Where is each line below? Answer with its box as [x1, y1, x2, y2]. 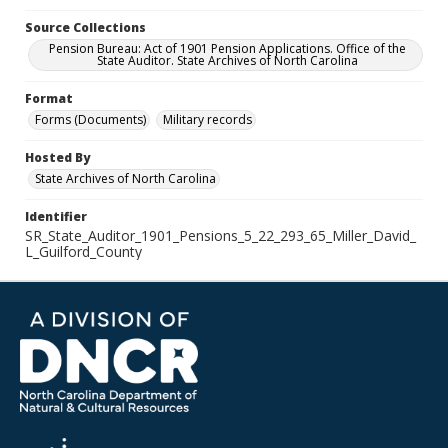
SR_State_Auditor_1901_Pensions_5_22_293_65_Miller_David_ [25, 226, 416, 245]
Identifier [25, 208, 87, 225]
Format [25, 90, 73, 107]
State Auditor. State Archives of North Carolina [96, 52, 358, 69]
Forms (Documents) [35, 111, 146, 128]
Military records [163, 111, 252, 128]
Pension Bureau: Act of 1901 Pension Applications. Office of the [48, 40, 406, 57]
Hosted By [25, 149, 90, 166]
